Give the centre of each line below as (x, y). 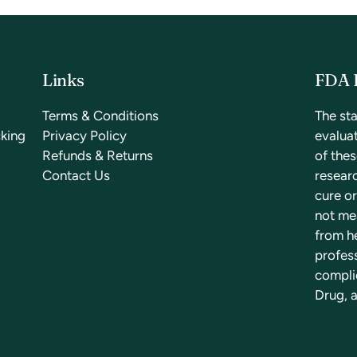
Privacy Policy (85, 135)
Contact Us (76, 175)
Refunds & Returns (98, 155)
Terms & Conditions (101, 115)
